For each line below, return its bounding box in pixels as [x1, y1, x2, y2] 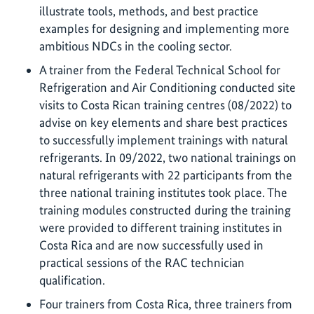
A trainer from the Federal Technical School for [39, 62, 280, 77]
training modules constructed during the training [39, 202, 291, 217]
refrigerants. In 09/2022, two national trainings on [39, 149, 296, 165]
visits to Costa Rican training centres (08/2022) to [39, 97, 292, 112]
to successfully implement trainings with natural [39, 132, 288, 147]
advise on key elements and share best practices [39, 114, 287, 130]
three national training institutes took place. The [39, 184, 287, 200]
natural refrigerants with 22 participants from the [39, 167, 292, 182]
